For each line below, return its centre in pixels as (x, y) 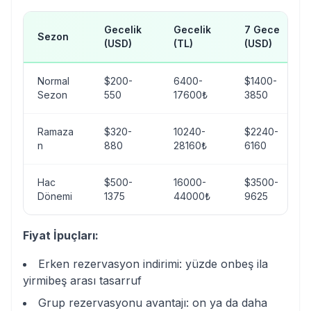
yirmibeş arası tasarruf (82, 280)
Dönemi (55, 196)
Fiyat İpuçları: (61, 235)
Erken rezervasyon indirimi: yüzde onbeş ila (153, 264)
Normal (53, 81)
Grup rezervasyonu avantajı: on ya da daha (153, 303)
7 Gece (262, 30)
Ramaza (56, 132)
